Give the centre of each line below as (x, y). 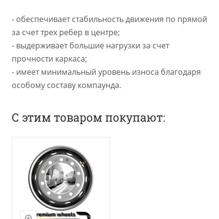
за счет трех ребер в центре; (66, 32)
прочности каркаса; (49, 58)
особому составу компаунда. (66, 85)
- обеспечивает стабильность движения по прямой (109, 19)
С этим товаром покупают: (88, 117)
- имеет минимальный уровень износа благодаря (106, 72)
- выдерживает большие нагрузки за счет (90, 45)
